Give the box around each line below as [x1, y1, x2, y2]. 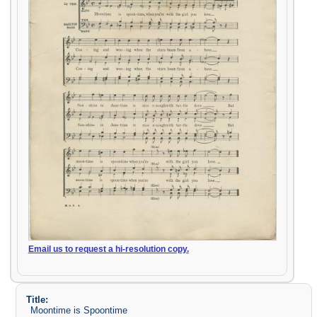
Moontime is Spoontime [30, 304, 128, 316]
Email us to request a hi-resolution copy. [28, 244, 189, 253]
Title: [25, 294, 48, 305]
